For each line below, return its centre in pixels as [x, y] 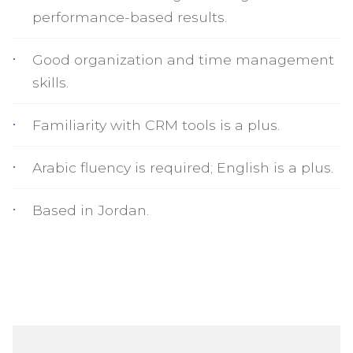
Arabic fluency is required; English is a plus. [183, 167]
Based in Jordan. [91, 210]
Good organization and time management [183, 59]
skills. [50, 82]
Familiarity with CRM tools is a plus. [156, 125]
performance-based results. [130, 17]
